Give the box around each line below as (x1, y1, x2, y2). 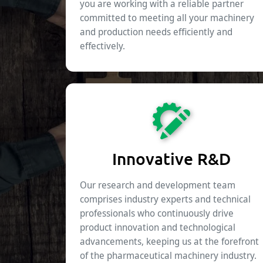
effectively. (80, 39, 125, 53)
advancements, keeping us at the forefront (80, 235, 259, 248)
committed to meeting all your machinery (80, 11, 254, 25)
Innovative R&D (112, 149, 231, 169)
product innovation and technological (80, 221, 235, 234)
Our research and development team (80, 178, 235, 192)
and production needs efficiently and (80, 25, 232, 39)
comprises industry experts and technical (80, 193, 251, 206)
